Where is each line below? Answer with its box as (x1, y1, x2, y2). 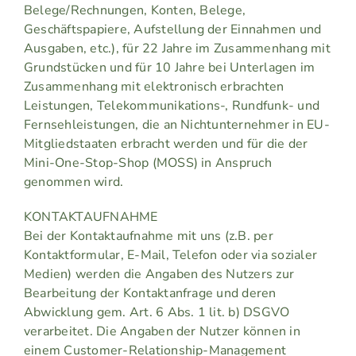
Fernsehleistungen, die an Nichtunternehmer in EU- (23, 116, 330, 134)
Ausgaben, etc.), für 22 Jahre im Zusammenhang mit (23, 40, 331, 58)
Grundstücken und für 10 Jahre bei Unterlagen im (23, 59, 315, 77)
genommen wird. (23, 173, 124, 192)
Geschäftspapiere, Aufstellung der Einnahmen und (23, 21, 322, 39)
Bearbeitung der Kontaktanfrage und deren (23, 284, 277, 303)
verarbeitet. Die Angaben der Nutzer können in (23, 323, 300, 341)
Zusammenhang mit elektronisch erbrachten (23, 78, 284, 96)
